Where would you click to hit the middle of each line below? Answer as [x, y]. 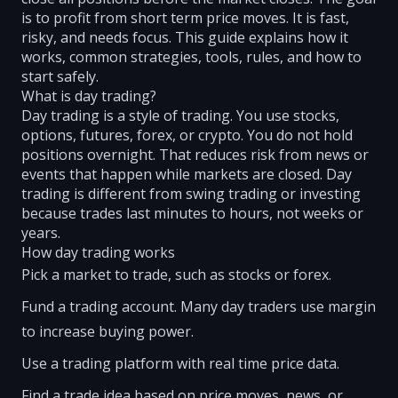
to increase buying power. [107, 331]
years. [41, 233]
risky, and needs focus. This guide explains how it [185, 37]
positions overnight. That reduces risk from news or [195, 155]
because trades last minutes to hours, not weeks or [192, 213]
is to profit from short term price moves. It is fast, [185, 18]
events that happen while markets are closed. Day [187, 174]
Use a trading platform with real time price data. [180, 363]
